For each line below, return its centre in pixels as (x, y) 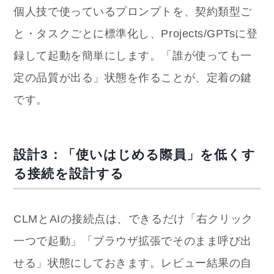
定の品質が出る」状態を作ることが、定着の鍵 (133, 77)
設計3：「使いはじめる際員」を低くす (135, 155)
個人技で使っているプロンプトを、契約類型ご (133, 11)
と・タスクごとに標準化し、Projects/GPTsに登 (136, 33)
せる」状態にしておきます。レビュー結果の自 (133, 263)
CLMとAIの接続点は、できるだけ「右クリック (133, 219)
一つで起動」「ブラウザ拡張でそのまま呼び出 (133, 241)
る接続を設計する (69, 174)
